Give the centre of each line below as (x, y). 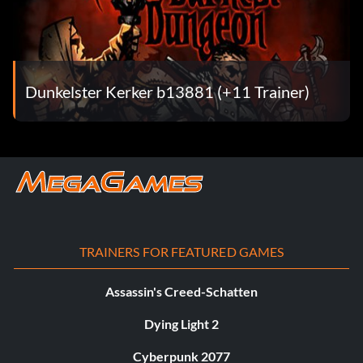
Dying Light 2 (181, 324)
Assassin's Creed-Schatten (181, 292)
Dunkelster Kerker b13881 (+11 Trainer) (167, 91)
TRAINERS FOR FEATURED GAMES (181, 252)
